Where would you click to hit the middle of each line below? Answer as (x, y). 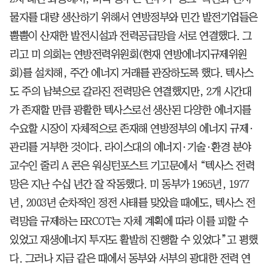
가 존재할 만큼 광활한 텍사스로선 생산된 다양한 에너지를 (130, 110)
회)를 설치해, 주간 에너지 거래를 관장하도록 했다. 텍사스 (132, 73)
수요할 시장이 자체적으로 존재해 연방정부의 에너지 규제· (132, 128)
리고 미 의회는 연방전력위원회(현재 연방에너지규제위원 (128, 54)
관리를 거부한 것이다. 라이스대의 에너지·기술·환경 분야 (130, 147)
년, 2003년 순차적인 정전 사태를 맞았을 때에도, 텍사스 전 (133, 202)
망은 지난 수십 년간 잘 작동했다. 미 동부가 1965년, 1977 (130, 184)
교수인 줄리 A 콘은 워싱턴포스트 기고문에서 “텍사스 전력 (132, 165)
